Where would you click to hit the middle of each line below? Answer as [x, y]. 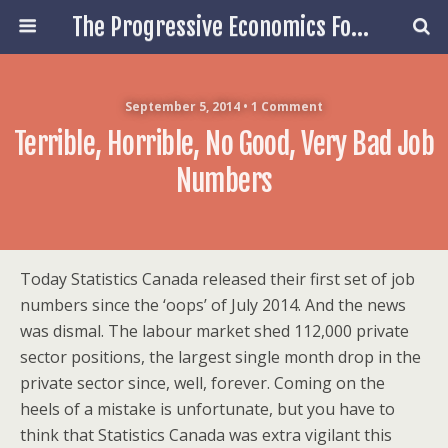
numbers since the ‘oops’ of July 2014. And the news [213, 305]
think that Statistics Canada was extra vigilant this [206, 435]
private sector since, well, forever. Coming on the [202, 383]
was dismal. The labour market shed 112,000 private [214, 331]
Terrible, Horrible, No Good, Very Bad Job [224, 144]
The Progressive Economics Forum [359, 27]
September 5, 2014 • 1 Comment [224, 106]
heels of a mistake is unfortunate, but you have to [207, 409]
